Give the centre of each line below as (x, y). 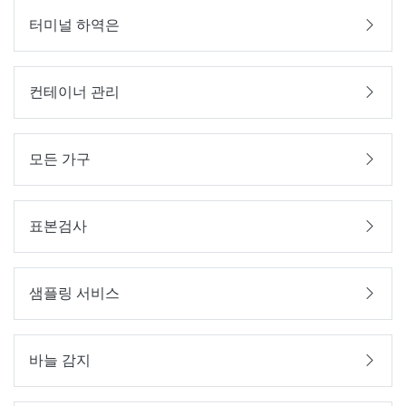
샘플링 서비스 (74, 293)
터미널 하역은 (74, 24)
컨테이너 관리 (74, 92)
